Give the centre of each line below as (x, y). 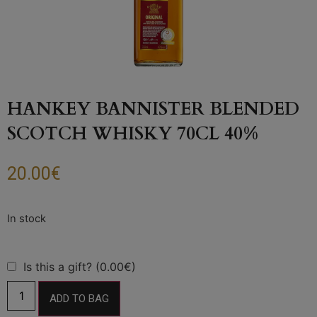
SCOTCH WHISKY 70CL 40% (133, 134)
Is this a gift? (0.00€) (80, 266)
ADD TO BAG (79, 298)
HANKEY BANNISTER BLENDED (153, 109)
